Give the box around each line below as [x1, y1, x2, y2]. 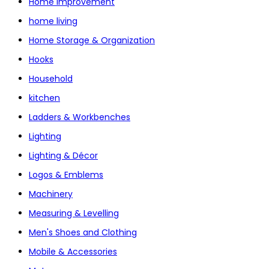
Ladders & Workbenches [29, 110, 130, 123]
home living [29, 14, 77, 27]
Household [29, 72, 73, 85]
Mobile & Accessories [29, 245, 117, 258]
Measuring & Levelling [29, 207, 119, 219]
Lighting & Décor [29, 149, 98, 162]
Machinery [29, 187, 73, 200]
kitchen [29, 91, 60, 104]
